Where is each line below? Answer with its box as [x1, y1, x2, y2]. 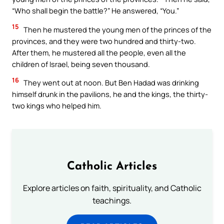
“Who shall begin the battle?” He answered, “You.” [12, 5, 179, 16]
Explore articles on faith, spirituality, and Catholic [22, 182, 201, 194]
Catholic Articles [67, 161, 157, 173]
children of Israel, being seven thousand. [12, 58, 150, 69]
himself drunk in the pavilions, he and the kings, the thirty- [12, 89, 208, 99]
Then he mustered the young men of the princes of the [22, 24, 211, 34]
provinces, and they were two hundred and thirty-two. [12, 35, 196, 46]
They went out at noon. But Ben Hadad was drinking [22, 77, 199, 88]
